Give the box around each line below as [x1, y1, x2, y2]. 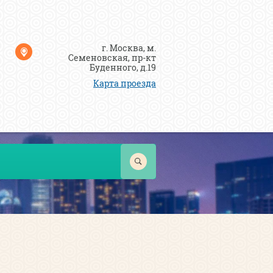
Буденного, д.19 [90, 62, 156, 73]
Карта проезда [93, 77, 156, 89]
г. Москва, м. [102, 42, 156, 54]
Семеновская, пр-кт [68, 52, 156, 63]
